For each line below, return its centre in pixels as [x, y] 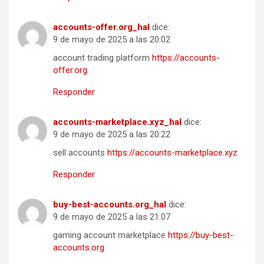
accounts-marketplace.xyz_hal [117, 122]
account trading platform [103, 58]
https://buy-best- [201, 235]
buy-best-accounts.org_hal [110, 205]
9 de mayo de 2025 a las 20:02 [112, 40]
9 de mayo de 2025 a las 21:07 [112, 217]
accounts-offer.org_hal [101, 27]
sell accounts [80, 153]
